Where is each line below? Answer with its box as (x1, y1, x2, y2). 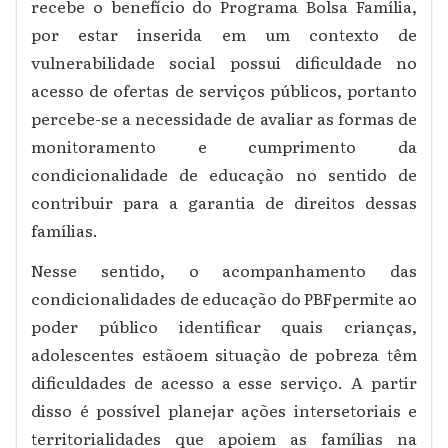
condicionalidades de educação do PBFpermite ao (31, 286, 417, 311)
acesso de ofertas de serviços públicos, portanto (31, 78, 417, 103)
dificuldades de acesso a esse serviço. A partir (31, 370, 417, 395)
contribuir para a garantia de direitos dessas (31, 190, 417, 215)
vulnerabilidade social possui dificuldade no (31, 50, 417, 75)
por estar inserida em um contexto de (31, 22, 417, 47)
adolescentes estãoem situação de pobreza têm (31, 342, 417, 367)
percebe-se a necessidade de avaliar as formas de (31, 106, 417, 131)
